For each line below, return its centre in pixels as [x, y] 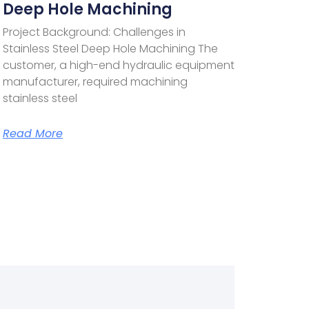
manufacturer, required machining [96, 81]
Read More [33, 133]
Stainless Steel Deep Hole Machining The [111, 48]
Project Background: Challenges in [94, 32]
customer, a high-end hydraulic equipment [119, 65]
